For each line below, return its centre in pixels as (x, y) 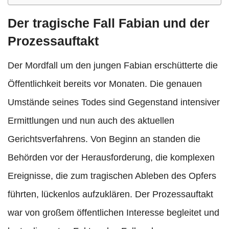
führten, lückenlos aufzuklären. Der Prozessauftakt (110, 194)
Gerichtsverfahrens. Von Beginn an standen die (104, 139)
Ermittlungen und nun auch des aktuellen (91, 121)
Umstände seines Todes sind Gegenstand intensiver (114, 102)
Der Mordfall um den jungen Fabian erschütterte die (113, 66)
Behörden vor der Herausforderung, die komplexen (111, 158)
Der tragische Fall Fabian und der (109, 23)
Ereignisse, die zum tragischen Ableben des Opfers (112, 176)
